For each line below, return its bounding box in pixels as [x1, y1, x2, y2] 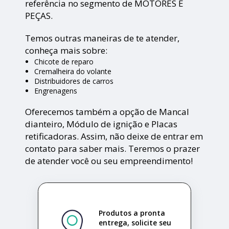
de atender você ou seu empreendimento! [25, 155, 193, 167]
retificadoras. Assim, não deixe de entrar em [25, 130, 203, 143]
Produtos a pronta [99, 208, 165, 218]
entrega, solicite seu [99, 217, 171, 227]
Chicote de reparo [34, 57, 94, 67]
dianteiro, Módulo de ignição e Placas [25, 118, 178, 130]
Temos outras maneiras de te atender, [25, 32, 180, 44]
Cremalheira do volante [34, 66, 111, 77]
